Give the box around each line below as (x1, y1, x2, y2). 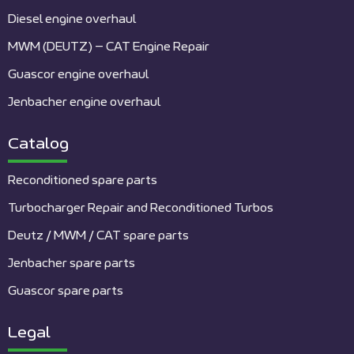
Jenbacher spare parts (8, 257, 135, 269)
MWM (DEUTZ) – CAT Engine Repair (8, 40, 209, 53)
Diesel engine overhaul (8, 13, 136, 25)
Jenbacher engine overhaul (8, 96, 160, 108)
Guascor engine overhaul (8, 68, 149, 81)
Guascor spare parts (8, 284, 123, 297)
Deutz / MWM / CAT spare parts (8, 229, 189, 242)
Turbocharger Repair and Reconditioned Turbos (8, 201, 273, 214)
